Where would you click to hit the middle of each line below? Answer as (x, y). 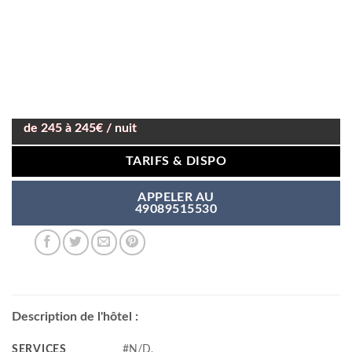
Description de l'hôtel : (75, 316)
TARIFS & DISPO (176, 162)
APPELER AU (176, 198)
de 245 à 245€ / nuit (80, 128)
